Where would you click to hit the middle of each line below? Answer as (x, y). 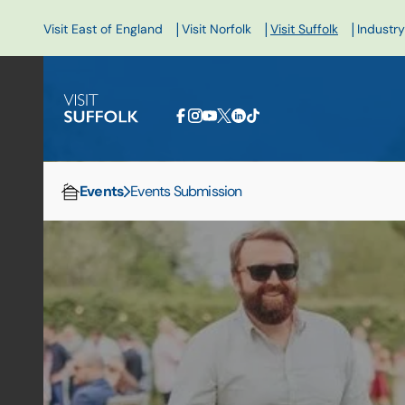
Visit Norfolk (217, 29)
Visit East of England (103, 29)
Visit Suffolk (304, 29)
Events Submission (186, 191)
